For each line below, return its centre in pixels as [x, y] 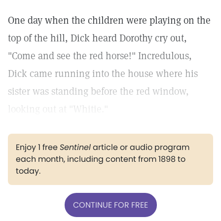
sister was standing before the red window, [98, 91]
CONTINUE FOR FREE [110, 205]
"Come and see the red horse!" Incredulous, [100, 56]
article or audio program [140, 147]
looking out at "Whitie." [58, 109]
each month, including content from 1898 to [101, 159]
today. [28, 171]
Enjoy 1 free [38, 147]
